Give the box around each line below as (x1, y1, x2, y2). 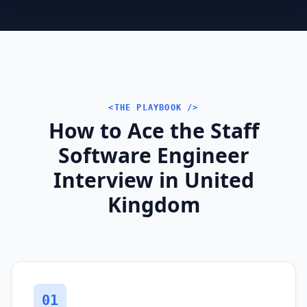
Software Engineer (58, 140, 249, 169)
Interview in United (53, 165, 254, 194)
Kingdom (107, 190, 200, 219)
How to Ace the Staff (48, 116, 259, 145)
